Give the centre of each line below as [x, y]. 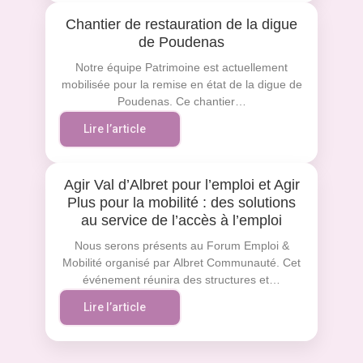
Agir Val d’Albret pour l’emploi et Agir [181, 184]
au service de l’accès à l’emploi [181, 220]
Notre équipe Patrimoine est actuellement [181, 67]
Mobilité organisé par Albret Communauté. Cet [181, 262]
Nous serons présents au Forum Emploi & [181, 245]
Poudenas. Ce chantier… [181, 101]
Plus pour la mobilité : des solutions [181, 202]
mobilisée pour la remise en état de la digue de [181, 84]
